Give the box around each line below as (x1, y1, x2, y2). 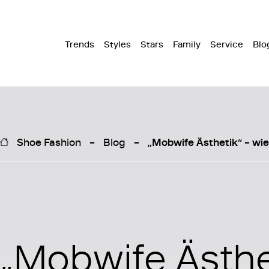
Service (210, 38, 243, 50)
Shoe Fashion (17, 134, 81, 149)
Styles (104, 38, 131, 50)
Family (173, 38, 201, 50)
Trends (65, 38, 94, 50)
